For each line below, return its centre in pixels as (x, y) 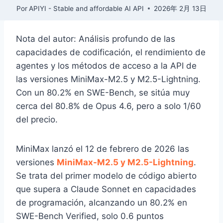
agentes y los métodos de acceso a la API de (106, 66)
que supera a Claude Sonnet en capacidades (106, 189)
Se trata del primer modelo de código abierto (106, 176)
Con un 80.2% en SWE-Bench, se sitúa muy (103, 93)
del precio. (37, 120)
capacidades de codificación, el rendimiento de (111, 53)
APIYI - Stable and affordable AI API (87, 8)
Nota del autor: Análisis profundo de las (96, 39)
